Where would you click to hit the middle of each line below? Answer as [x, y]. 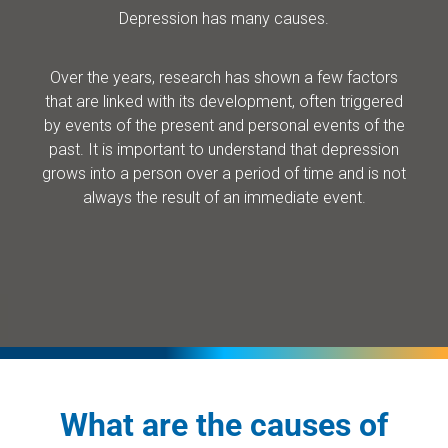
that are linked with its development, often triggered [224, 101]
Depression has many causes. [224, 18]
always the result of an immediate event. [224, 197]
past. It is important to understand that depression [224, 149]
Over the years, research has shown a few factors [224, 77]
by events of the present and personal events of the [224, 125]
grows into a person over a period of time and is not [224, 173]
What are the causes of [224, 424]
